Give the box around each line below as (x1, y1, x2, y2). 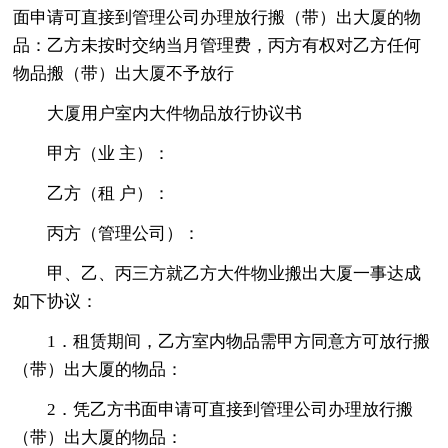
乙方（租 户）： (47, 183, 171, 203)
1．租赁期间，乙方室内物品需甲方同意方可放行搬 (47, 331, 431, 351)
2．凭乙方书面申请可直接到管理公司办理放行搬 (47, 399, 414, 419)
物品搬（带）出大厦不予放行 (13, 63, 235, 83)
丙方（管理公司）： (47, 223, 201, 243)
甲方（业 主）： (47, 143, 171, 163)
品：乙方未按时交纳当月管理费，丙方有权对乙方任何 (13, 35, 422, 55)
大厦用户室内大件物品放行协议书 (47, 103, 303, 123)
